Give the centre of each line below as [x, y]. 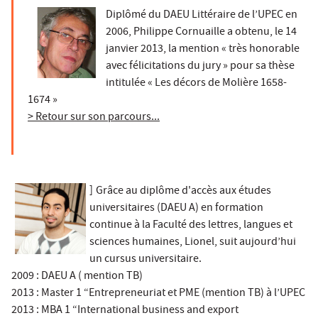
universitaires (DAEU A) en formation [176, 208]
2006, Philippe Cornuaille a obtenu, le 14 [201, 32]
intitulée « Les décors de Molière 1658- [196, 83]
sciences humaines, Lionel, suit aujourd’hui [193, 242]
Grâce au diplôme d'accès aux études [183, 191]
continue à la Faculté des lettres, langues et [191, 225]
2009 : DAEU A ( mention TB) [77, 276]
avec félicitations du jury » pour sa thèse [200, 66]
